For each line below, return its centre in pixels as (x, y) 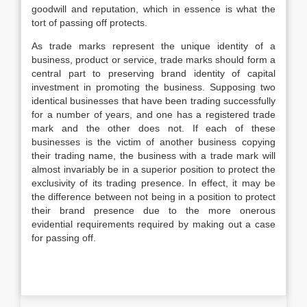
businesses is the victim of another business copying (153, 142)
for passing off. (64, 238)
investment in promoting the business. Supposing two (153, 87)
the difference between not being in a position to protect (153, 197)
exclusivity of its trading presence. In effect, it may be (153, 183)
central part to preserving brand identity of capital (153, 73)
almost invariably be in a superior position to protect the (153, 169)
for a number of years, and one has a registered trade (153, 114)
